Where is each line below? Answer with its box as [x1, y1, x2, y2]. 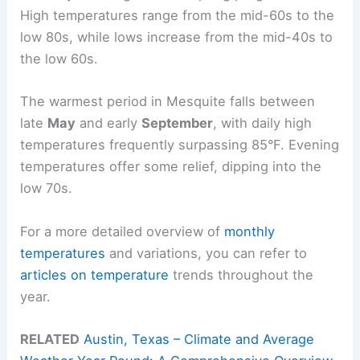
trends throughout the [169, 266, 314, 283]
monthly [224, 223, 276, 239]
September [141, 115, 214, 132]
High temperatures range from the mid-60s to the [20, 7, 335, 24]
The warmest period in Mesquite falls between [20, 93, 316, 110]
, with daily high [213, 115, 313, 132]
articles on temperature [20, 266, 170, 283]
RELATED [20, 330, 80, 347]
